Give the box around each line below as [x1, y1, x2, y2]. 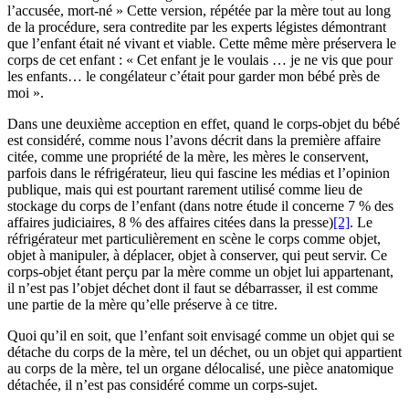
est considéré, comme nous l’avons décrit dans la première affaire [7, 132, 381, 149]
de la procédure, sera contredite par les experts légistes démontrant [7, 19, 386, 36]
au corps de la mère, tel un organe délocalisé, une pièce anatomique [7, 361, 393, 377]
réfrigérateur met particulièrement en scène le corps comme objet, [7, 231, 381, 247]
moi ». [7, 85, 44, 101]
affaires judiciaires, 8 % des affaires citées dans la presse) [7, 215, 333, 231]
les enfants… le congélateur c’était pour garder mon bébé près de [7, 68, 380, 85]
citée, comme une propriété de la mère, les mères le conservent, [7, 149, 369, 165]
